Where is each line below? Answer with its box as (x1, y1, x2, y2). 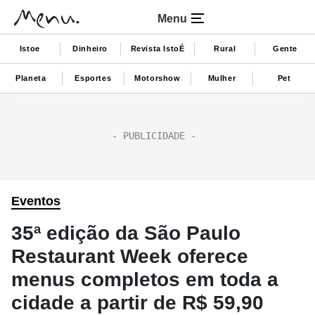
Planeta (15, 73, 46, 82)
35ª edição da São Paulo (11, 222, 240, 244)
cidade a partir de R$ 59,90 (11, 292, 264, 314)
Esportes (75, 73, 112, 82)
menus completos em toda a (11, 269, 278, 290)
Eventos (11, 194, 60, 208)
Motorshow (134, 73, 181, 82)
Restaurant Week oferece (11, 245, 248, 267)
